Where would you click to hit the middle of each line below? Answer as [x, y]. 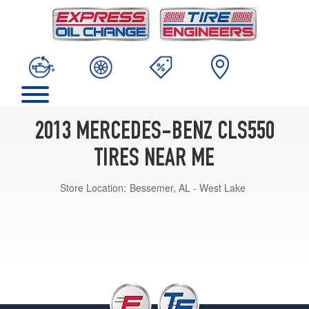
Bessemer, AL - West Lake [188, 187]
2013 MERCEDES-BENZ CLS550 [154, 133]
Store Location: [93, 187]
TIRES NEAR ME [154, 160]
